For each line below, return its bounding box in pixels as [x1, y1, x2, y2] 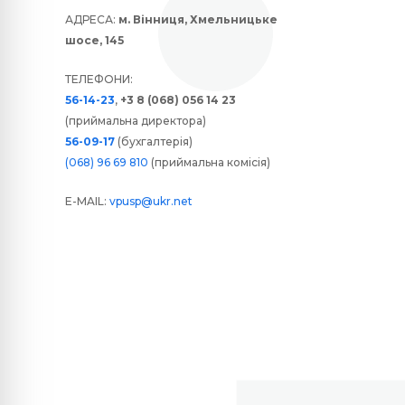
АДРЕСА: [65, 13, 118, 27]
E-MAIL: [65, 194, 109, 209]
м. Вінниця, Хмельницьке [118, 13, 278, 27]
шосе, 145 [65, 33, 124, 48]
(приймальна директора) [65, 114, 206, 128]
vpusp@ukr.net [109, 194, 193, 209]
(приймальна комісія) [148, 155, 270, 170]
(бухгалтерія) [115, 135, 193, 149]
